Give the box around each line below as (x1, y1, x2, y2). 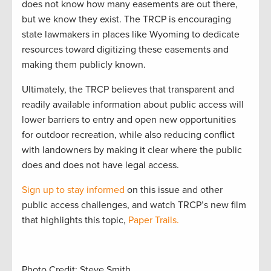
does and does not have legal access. (22, 158, 179, 171)
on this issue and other (125, 183, 223, 196)
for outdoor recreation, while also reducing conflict (22, 128, 235, 141)
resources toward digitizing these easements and (22, 43, 229, 56)
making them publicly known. (22, 58, 146, 71)
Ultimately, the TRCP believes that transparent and (22, 83, 234, 96)
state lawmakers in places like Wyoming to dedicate (22, 28, 240, 41)
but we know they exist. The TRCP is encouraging (22, 13, 231, 25)
